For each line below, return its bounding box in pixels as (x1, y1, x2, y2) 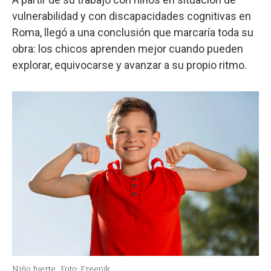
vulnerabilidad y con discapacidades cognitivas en (12, 10, 251, 23)
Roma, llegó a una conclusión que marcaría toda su (12, 26, 253, 39)
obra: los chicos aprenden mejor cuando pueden (12, 42, 243, 56)
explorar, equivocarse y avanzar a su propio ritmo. (12, 59, 247, 72)
